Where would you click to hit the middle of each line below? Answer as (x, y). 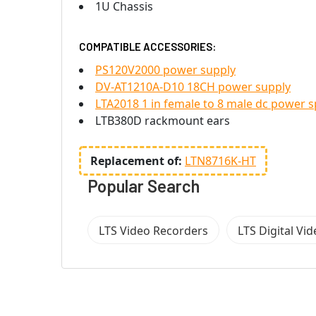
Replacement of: (138, 160)
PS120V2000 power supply (165, 69)
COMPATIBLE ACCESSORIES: (147, 46)
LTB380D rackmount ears (163, 120)
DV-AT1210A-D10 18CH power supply (193, 86)
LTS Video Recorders (153, 230)
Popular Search (144, 186)
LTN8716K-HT (220, 160)
